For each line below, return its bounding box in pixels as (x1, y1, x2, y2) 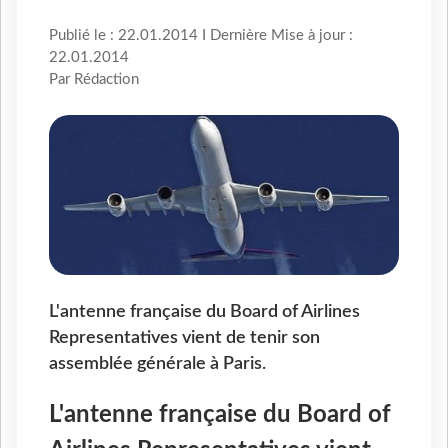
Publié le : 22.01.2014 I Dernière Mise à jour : (49, 28, 353, 44)
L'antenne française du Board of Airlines (49, 303, 360, 321)
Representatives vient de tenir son (49, 329, 320, 347)
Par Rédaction (49, 72, 139, 88)
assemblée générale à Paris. (49, 355, 266, 373)
